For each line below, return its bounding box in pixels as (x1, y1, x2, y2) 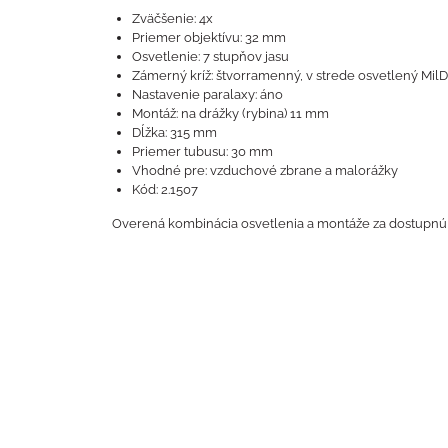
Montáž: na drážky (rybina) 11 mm (132, 106, 329, 121)
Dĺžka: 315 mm (132, 125, 217, 140)
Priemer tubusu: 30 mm (132, 144, 273, 159)
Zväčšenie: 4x (132, 11, 213, 26)
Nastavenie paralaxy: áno (132, 87, 283, 102)
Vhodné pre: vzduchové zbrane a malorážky (132, 163, 398, 178)
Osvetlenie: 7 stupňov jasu (132, 49, 289, 64)
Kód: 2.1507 (132, 182, 198, 197)
